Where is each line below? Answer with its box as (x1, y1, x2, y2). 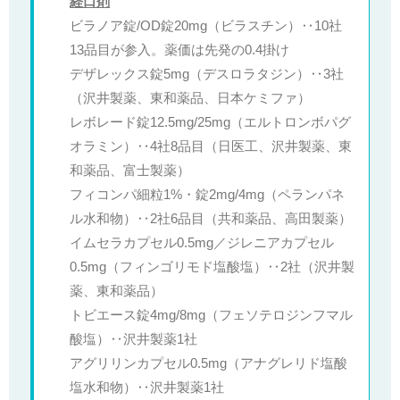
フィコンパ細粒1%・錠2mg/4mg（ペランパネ (70, 187, 345, 203)
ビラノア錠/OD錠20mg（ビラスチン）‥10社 (70, 19, 342, 34)
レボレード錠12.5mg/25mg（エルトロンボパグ (70, 115, 351, 130)
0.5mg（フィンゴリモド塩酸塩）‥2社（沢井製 (70, 260, 354, 275)
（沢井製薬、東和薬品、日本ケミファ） (70, 91, 311, 106)
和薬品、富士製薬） (70, 163, 190, 179)
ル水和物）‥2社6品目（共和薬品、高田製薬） (70, 212, 352, 227)
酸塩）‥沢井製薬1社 (70, 332, 197, 347)
